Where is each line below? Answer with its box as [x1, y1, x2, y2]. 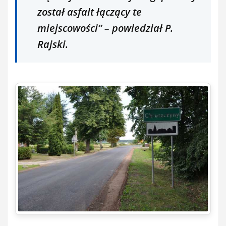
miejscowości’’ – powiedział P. [37, 21, 173, 35]
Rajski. [37, 37, 68, 51]
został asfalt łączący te [37, 5, 142, 19]
